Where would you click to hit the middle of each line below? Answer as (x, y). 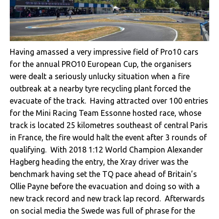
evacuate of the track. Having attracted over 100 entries (109, 101)
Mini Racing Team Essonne (83, 113)
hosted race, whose (166, 113)
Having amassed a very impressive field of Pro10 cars (104, 52)
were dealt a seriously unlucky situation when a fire (100, 77)
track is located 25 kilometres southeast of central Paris (109, 125)
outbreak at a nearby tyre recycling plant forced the (100, 89)
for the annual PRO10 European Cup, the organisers (101, 64)
